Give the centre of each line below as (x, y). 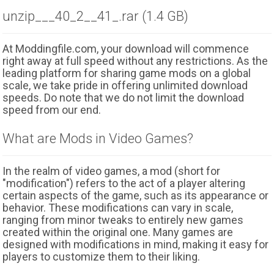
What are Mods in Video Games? (98, 139)
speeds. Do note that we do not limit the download (124, 98)
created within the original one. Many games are (118, 232)
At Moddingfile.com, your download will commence (126, 49)
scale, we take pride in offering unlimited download (125, 85)
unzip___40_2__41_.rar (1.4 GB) (96, 16)
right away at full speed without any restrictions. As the (135, 61)
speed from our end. (52, 110)
